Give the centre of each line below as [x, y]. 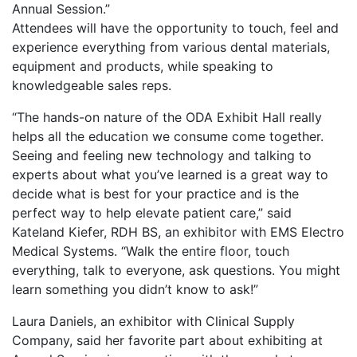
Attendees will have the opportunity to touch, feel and [175, 27]
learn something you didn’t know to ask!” [135, 289]
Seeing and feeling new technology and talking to [162, 155]
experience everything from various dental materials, [171, 47]
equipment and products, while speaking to [143, 66]
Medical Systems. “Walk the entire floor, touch [151, 251]
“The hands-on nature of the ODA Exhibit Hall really [167, 117]
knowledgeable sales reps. [92, 85]
